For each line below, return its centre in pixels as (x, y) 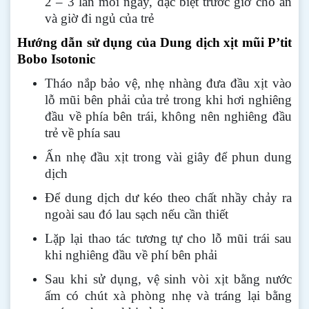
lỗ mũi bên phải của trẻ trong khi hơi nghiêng (168, 100)
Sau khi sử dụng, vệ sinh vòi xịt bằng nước (168, 279)
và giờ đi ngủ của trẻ (99, 18)
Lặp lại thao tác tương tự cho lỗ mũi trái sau (168, 238)
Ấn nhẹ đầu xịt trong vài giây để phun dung (168, 157)
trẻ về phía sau (83, 133)
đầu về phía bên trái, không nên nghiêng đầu (168, 116)
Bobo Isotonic (56, 59)
